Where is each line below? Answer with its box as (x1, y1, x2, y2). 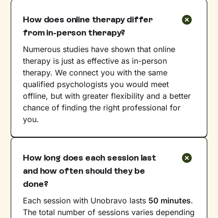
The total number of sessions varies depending (23, 207, 195, 217)
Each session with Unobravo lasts (23, 195, 149, 205)
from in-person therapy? (23, 27, 126, 38)
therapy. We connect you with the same (23, 67, 168, 77)
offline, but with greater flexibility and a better (23, 91, 191, 101)
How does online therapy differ (23, 14, 153, 25)
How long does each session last (23, 152, 156, 163)
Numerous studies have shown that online (23, 44, 176, 54)
